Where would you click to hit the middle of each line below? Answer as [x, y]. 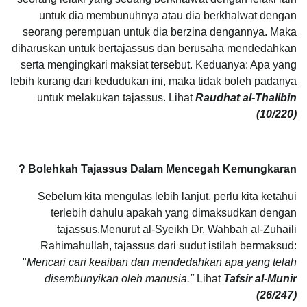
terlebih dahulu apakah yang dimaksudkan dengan [174, 212]
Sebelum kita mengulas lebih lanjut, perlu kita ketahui [167, 196]
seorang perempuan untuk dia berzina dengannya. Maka [160, 32]
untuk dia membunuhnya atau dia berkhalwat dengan [168, 15]
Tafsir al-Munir [260, 278]
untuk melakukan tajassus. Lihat [116, 97]
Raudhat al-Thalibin [246, 97]
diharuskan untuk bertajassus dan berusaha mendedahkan [154, 48]
